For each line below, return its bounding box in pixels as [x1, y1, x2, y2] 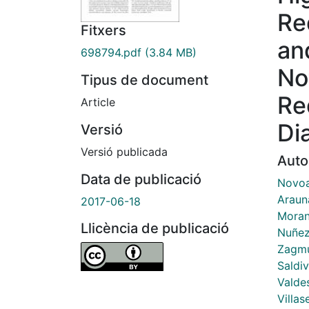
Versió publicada [81, 145, 168, 159]
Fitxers [81, 22, 126, 39]
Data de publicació [81, 171, 201, 188]
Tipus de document [81, 72, 208, 89]
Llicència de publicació [81, 220, 229, 237]
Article [81, 95, 115, 110]
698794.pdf [81, 46, 141, 60]
